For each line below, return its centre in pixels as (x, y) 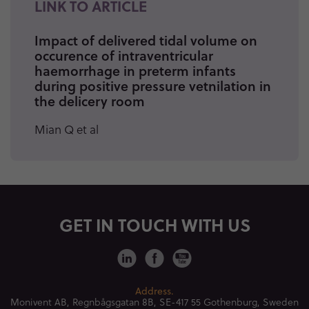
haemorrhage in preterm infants (135, 70)
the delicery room (90, 101)
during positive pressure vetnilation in (153, 86)
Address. (154, 291)
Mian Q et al (67, 129)
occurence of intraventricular (124, 55)
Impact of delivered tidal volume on (146, 40)
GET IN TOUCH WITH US (154, 225)
